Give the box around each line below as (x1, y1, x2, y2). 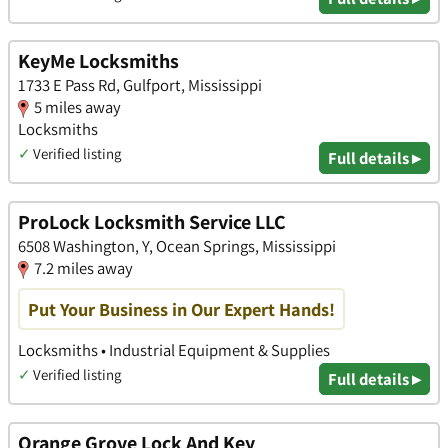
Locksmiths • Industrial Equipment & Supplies (18, 339, 330, 362)
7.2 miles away (34, 257, 133, 280)
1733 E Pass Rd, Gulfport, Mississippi (18, 74, 262, 97)
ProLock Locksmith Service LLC (18, 209, 286, 236)
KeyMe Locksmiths (18, 48, 179, 75)
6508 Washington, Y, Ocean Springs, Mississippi (18, 235, 336, 258)
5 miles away (34, 96, 121, 119)
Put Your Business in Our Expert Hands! (28, 297, 335, 322)
